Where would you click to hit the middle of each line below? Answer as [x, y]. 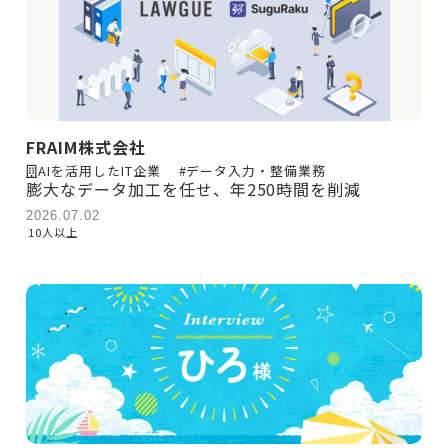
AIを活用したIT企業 [99, 170]
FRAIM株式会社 [86, 146]
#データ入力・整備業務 [252, 170]
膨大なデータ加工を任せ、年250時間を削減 [194, 188]
